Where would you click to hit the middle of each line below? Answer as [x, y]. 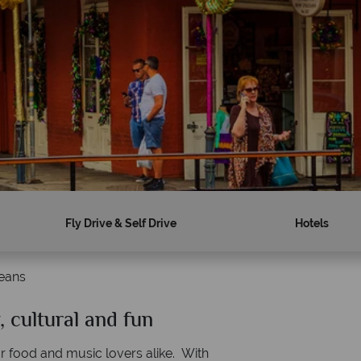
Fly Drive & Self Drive [120, 223]
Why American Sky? [164, 322]
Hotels [312, 223]
